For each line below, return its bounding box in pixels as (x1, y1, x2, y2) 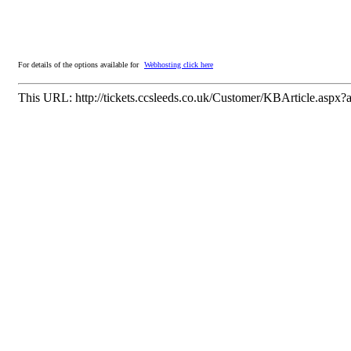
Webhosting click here (144, 60, 213, 69)
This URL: (18, 91, 75, 104)
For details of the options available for (18, 60, 141, 69)
